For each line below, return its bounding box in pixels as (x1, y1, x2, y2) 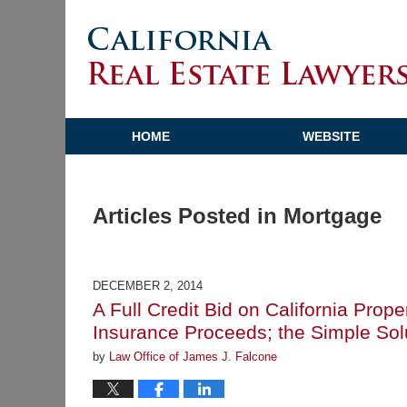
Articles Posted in (93, 203, 277, 229)
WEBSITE (303, 129, 360, 144)
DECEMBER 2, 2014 (93, 278, 203, 293)
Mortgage (283, 203, 382, 229)
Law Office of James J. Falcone (109, 349, 277, 363)
